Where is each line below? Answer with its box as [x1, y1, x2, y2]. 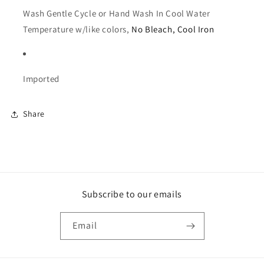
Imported [23, 72, 60, 84]
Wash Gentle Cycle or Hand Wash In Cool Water [23, 7, 210, 19]
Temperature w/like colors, [23, 23, 132, 35]
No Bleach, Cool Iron [131, 23, 214, 35]
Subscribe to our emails [82, 187, 182, 200]
